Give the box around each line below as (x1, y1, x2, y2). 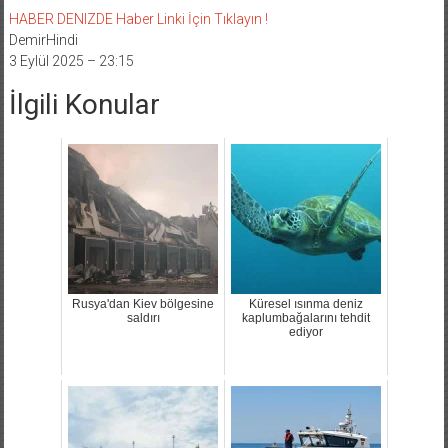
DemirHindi (8, 31, 78, 48)
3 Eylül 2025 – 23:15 (8, 52, 134, 69)
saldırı (126, 310, 160, 325)
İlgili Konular (8, 87, 160, 121)
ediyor (289, 324, 323, 339)
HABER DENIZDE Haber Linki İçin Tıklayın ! (8, 10, 268, 27)
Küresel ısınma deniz (249, 296, 363, 311)
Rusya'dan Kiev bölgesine (72, 296, 214, 311)
